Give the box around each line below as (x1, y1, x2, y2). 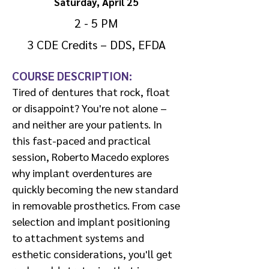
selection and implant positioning (12, 214, 170, 228)
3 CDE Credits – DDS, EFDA (26, 37, 166, 52)
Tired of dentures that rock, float (12, 85, 170, 98)
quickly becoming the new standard (12, 182, 178, 196)
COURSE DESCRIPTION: (12, 68, 134, 83)
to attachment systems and (12, 231, 144, 244)
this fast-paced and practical (12, 133, 151, 147)
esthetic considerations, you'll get (12, 247, 172, 261)
